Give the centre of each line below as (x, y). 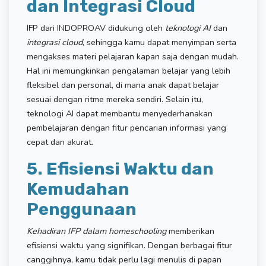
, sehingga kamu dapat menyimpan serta (159, 42)
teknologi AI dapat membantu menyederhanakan (120, 113)
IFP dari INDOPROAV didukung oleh (96, 28)
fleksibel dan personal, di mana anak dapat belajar (123, 85)
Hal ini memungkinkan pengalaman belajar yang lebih (129, 70)
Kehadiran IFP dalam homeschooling (96, 231)
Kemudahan (78, 189)
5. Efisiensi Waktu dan (120, 168)
